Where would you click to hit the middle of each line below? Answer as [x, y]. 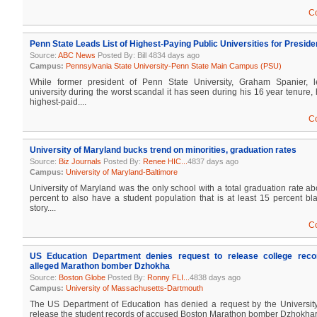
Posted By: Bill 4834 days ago [147, 55]
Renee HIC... [165, 161]
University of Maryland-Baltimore [121, 172]
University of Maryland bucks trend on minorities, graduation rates [163, 150]
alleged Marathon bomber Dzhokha [99, 266]
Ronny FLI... [168, 277]
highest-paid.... [58, 102]
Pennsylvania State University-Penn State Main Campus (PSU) [173, 66]
